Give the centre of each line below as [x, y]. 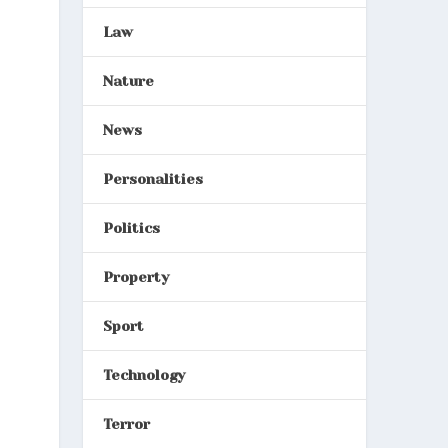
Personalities [152, 178]
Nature [128, 80]
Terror [126, 423]
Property [135, 276]
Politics [131, 227]
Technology [143, 374]
